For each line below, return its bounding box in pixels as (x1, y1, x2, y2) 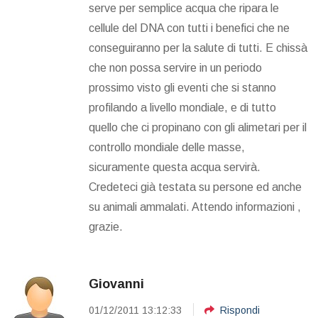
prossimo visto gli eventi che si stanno (89, 82, 276, 94)
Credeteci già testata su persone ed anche (89, 181, 302, 194)
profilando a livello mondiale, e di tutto (89, 102, 276, 114)
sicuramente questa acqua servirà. (89, 161, 261, 174)
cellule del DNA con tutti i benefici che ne (89, 22, 290, 35)
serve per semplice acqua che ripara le (89, 2, 279, 15)
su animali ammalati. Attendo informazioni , (89, 201, 301, 214)
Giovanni (89, 277, 144, 292)
